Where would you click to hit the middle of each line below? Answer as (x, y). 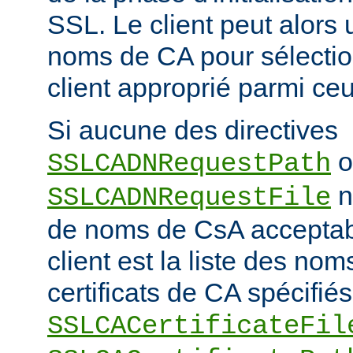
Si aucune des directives (193, 130)
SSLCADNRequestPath (189, 163)
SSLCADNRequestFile (189, 197)
